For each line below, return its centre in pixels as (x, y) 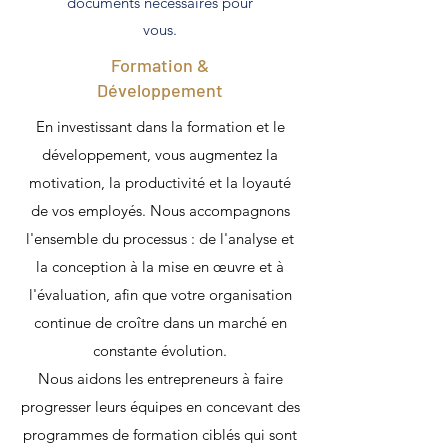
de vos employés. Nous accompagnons (160, 211)
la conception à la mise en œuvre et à (160, 267)
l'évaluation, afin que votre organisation (160, 295)
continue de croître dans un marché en (160, 323)
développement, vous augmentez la (160, 155)
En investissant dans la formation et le (160, 127)
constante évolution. (160, 351)
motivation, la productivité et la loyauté (160, 183)
